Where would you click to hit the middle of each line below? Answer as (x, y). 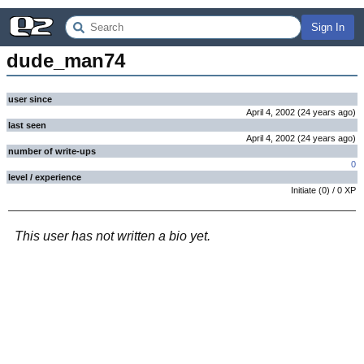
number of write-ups (52, 151)
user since (30, 99)
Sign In (328, 27)
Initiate (303, 190)
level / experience (45, 177)
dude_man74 (66, 61)
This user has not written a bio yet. (113, 236)
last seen (27, 125)
